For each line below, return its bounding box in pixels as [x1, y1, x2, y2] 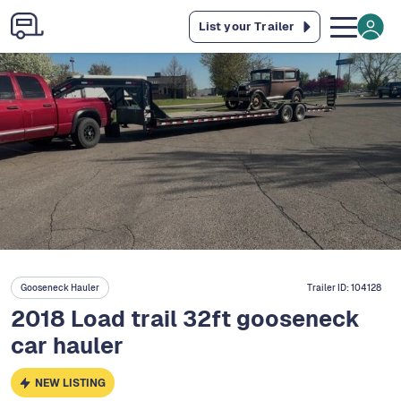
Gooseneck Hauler [21, 282, 99, 294]
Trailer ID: [307, 282, 351, 294]
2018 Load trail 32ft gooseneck [11, 304, 360, 334]
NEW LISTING [35, 375, 107, 390]
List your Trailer [198, 18, 295, 34]
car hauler [11, 331, 124, 361]
